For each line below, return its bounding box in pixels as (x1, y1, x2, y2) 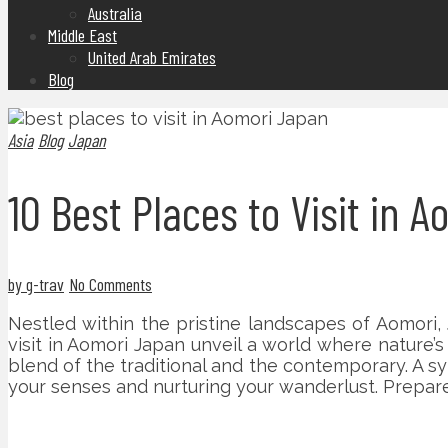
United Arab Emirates (88, 46, 216, 68)
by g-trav (8, 273, 64, 296)
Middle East (48, 24, 117, 46)
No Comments (69, 273, 152, 296)
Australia (88, 2, 142, 24)
